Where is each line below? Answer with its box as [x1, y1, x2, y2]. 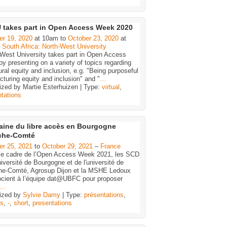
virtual [102, 83, 120, 91]
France [100, 142, 121, 150]
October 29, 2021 [42, 142, 93, 150]
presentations [32, 199, 72, 207]
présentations [84, 191, 124, 199]
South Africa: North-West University [2, 42, 106, 50]
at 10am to [32, 34, 68, 42]
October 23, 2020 [68, 34, 119, 42]
